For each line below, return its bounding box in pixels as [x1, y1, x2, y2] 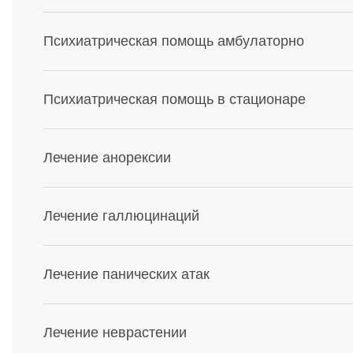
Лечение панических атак [43, 266, 210, 282]
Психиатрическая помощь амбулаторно [43, 33, 304, 49]
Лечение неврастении [43, 325, 187, 340]
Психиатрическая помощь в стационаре [43, 91, 306, 107]
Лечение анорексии [43, 150, 171, 165]
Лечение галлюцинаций [43, 208, 199, 224]
